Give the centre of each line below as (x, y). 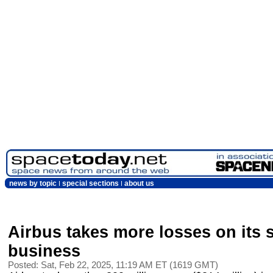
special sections (90, 183)
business (44, 251)
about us (139, 183)
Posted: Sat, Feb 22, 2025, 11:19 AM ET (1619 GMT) (113, 265)
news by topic (33, 183)
